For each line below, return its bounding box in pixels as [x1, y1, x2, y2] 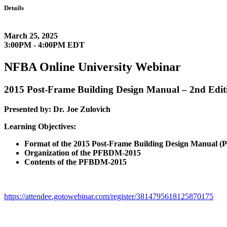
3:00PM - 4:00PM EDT [4, 41, 85, 50]
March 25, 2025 [4, 31, 58, 41]
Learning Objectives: [4, 122, 76, 131]
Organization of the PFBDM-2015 [24, 148, 141, 158]
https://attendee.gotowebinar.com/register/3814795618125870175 [4, 192, 213, 201]
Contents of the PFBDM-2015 [24, 158, 127, 167]
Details [4, 4, 24, 12]
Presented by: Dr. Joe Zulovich [4, 105, 110, 114]
